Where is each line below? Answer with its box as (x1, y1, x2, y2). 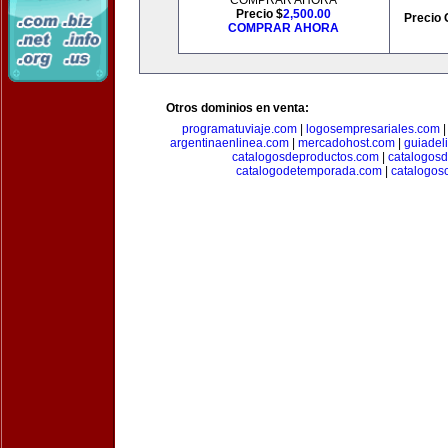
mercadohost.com (297, 136, 395, 150)
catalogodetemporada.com (236, 164, 382, 178)
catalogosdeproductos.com (232, 150, 379, 164)
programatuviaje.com (181, 122, 297, 136)
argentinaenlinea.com (169, 136, 289, 150)
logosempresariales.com (305, 122, 440, 136)
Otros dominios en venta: (166, 101, 309, 115)
